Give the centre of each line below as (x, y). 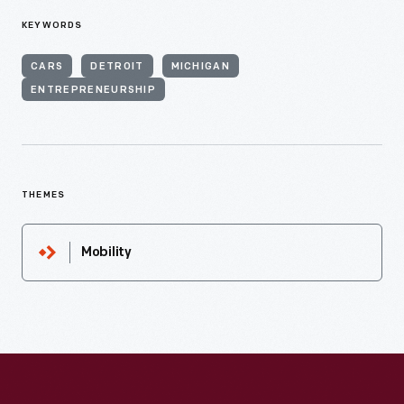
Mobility (106, 253)
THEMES (44, 196)
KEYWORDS (52, 26)
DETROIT (117, 68)
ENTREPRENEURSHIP (94, 91)
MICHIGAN (201, 68)
